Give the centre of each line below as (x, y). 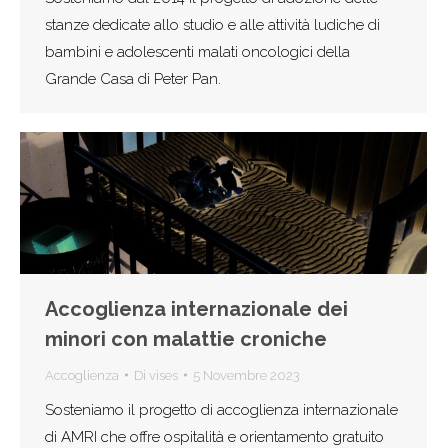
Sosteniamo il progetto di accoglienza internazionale (221, 409)
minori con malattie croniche (186, 338)
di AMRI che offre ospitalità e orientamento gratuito (214, 436)
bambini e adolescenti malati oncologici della (197, 51)
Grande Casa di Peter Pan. (133, 78)
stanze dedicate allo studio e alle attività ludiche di (212, 24)
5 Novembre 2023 (246, 375)
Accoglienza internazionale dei (196, 308)
